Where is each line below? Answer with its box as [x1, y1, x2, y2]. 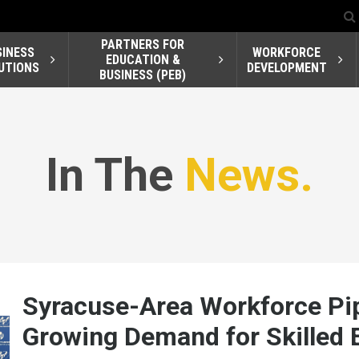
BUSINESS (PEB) [99, 67, 187, 83]
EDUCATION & [105, 52, 180, 68]
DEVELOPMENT [246, 59, 327, 75]
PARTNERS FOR [101, 37, 185, 53]
